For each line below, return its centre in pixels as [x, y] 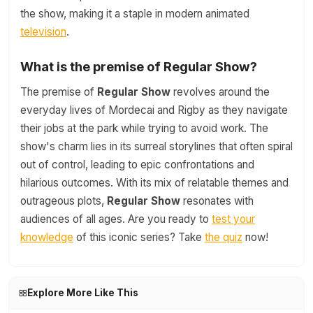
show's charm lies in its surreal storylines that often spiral [156, 146]
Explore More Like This [82, 293]
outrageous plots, [64, 201]
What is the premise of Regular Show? [139, 66]
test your [233, 219]
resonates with [217, 201]
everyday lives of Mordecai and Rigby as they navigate [154, 110]
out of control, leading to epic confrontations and [137, 165]
